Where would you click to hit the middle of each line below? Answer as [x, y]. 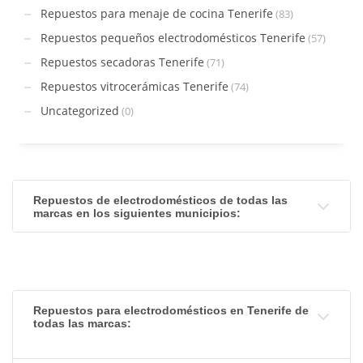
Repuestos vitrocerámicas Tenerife [135, 86]
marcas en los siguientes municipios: [137, 213]
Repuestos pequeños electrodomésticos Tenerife [173, 37]
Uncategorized [80, 110]
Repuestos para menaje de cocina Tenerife [157, 13]
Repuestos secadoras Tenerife [122, 62]
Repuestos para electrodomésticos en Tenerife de [171, 310]
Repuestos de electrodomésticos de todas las [160, 200]
